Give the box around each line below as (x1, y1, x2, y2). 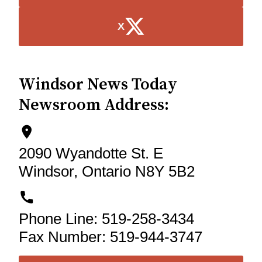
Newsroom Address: (19, 95, 169, 116)
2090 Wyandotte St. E (19, 144, 163, 163)
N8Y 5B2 (135, 163, 195, 181)
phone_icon (19, 190, 110, 206)
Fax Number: (19, 228, 110, 246)
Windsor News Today (19, 74, 177, 95)
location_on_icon (19, 125, 110, 140)
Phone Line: (19, 210, 102, 228)
